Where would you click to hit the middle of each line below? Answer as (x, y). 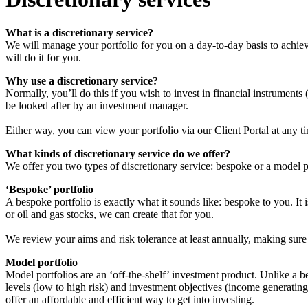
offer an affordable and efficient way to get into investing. (130, 300)
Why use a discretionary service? (82, 81)
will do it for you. (43, 58)
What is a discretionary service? (79, 33)
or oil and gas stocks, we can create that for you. (110, 214)
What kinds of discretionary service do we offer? (118, 154)
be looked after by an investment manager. (97, 106)
